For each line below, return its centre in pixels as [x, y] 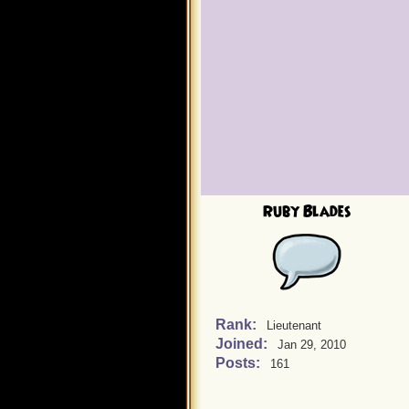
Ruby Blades [307, 212]
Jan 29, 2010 [312, 345]
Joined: [243, 344]
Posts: [240, 363]
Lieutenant [294, 325]
